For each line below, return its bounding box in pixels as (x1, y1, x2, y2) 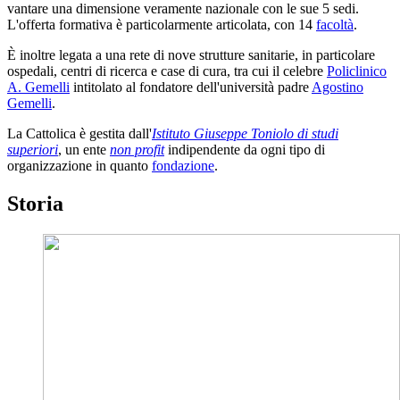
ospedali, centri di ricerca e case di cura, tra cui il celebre (7, 63, 327, 79)
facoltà (316, 17, 354, 33)
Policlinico (327, 63, 387, 79)
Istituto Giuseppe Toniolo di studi (152, 126, 338, 142)
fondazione (152, 158, 214, 174)
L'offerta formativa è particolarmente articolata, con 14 (7, 17, 316, 33)
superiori (7, 142, 58, 158)
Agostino (312, 79, 363, 96)
